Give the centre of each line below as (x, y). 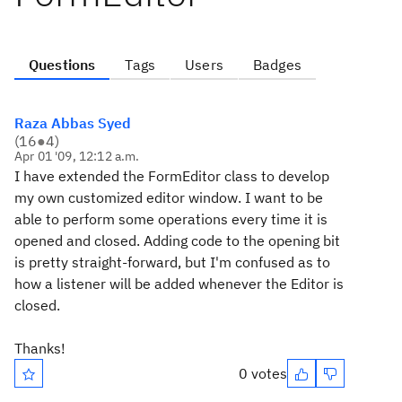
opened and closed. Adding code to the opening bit (177, 240)
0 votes (263, 373)
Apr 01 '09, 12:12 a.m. (77, 156)
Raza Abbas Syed (73, 123)
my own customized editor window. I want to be (169, 197)
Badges (277, 65)
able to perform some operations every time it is (171, 219)
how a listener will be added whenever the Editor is (179, 284)
